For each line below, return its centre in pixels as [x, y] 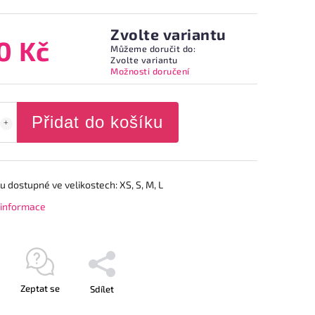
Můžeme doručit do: [153, 48]
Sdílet [102, 289]
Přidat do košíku [97, 122]
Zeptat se [40, 288]
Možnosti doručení [150, 71]
